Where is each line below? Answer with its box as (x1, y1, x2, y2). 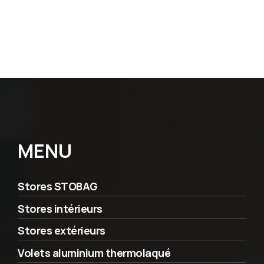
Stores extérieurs (18, 223, 105, 237)
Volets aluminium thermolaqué (18, 245, 171, 260)
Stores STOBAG (18, 179, 98, 193)
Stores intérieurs (18, 201, 103, 216)
